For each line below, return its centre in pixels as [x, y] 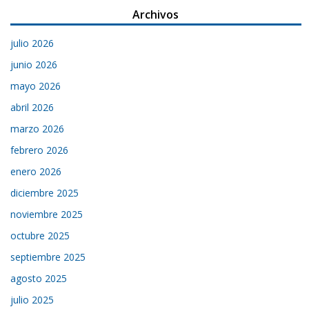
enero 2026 [36, 172]
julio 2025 [32, 300]
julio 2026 [32, 43]
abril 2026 [32, 108]
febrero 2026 [40, 150]
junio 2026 [34, 65]
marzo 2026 [38, 129]
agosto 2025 [39, 279]
